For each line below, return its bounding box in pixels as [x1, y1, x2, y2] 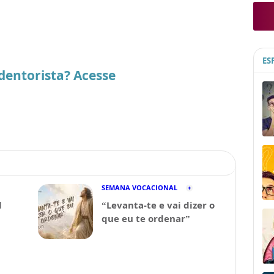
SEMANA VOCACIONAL [102, 183, 177, 192]
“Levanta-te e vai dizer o [102, 199, 215, 211]
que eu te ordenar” [102, 212, 190, 224]
